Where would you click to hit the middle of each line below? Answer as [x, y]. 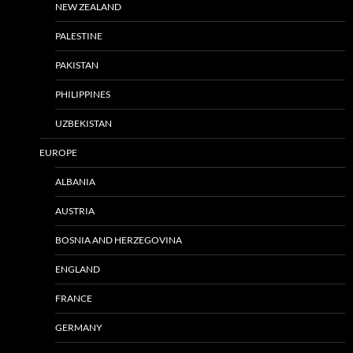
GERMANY [79, 327]
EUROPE [58, 152]
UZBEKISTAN [84, 123]
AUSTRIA [75, 210]
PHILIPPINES [83, 94]
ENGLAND [78, 269]
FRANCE [74, 298]
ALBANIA [75, 181]
